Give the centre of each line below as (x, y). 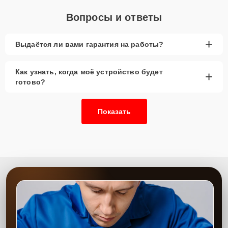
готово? (31, 82)
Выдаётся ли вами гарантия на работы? (90, 44)
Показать (114, 111)
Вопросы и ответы (114, 17)
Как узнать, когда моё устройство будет (89, 72)
